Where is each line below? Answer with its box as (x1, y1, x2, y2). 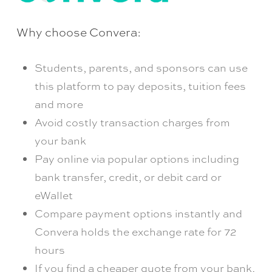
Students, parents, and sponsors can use (34, 61, 248, 75)
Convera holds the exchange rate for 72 (34, 225, 236, 239)
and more (34, 97, 83, 112)
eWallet (34, 188, 73, 203)
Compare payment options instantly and (34, 206, 242, 221)
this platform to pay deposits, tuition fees (34, 79, 246, 93)
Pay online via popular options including (34, 152, 239, 166)
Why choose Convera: (16, 24, 141, 41)
